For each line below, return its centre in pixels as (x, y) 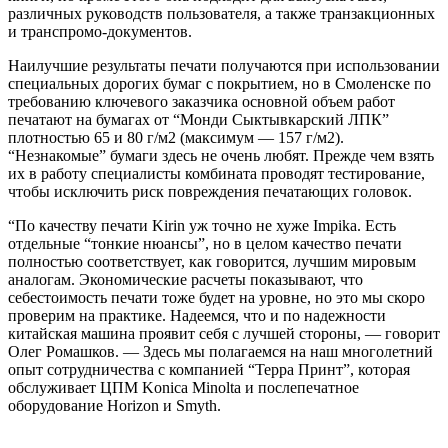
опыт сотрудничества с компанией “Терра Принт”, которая (209, 369)
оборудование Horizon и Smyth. (114, 405)
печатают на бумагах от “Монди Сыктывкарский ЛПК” (198, 119)
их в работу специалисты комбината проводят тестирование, (216, 173)
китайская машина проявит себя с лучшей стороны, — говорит (224, 333)
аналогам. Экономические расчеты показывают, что (185, 279)
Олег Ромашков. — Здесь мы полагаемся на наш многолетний (220, 351)
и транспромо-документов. (100, 31)
